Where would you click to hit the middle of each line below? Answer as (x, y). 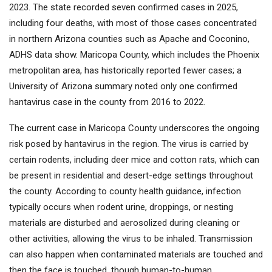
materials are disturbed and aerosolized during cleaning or (124, 223)
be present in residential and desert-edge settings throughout (131, 176)
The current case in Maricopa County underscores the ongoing (134, 128)
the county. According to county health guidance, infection (125, 192)
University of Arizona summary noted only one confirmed (123, 87)
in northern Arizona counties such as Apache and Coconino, (129, 39)
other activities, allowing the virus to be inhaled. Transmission (131, 239)
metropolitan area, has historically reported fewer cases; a (125, 71)
